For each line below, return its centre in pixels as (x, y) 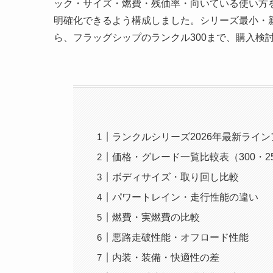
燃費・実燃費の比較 (156, 218)
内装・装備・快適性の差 (166, 258)
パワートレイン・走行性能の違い (186, 197)
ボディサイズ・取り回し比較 (176, 177)
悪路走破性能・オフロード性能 (181, 238)
